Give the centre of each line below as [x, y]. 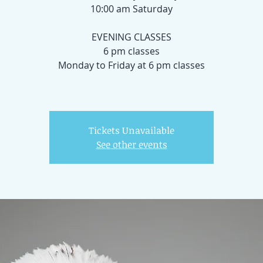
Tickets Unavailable [131, 130]
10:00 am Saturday [131, 9]
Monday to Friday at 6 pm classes [131, 65]
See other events [131, 144]
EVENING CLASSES [131, 37]
